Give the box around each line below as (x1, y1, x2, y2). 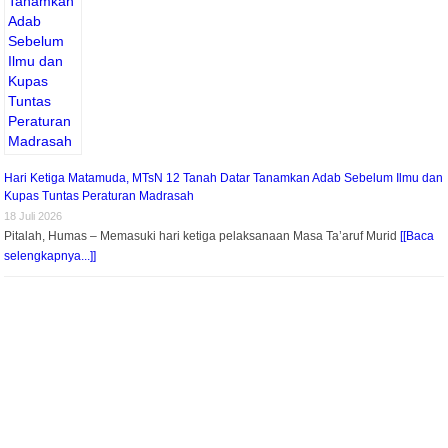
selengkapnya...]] (4, 248, 97, 263)
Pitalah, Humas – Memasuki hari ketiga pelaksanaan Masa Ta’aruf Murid (4, 228, 401, 243)
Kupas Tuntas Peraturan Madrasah (4, 188, 195, 203)
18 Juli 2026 (4, 209, 63, 222)
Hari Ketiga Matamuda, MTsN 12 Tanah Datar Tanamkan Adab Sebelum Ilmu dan (4, 170, 444, 185)
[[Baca (400, 228, 435, 243)
